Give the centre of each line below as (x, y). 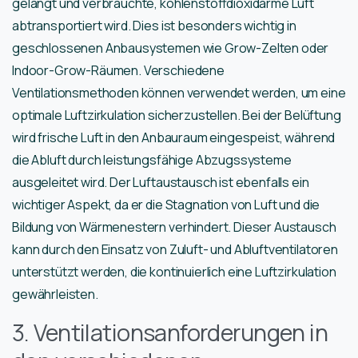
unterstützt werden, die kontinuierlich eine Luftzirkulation (174, 272)
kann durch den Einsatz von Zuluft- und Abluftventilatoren (175, 250)
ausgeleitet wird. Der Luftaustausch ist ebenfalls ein (161, 183)
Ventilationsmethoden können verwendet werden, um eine (179, 93)
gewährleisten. (55, 294)
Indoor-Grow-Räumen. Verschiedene (118, 71)
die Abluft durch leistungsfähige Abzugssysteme (152, 160)
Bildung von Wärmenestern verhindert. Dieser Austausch (174, 227)
